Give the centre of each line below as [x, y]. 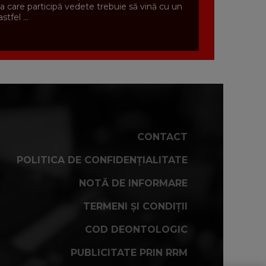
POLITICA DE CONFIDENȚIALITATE [102, 160]
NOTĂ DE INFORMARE [133, 183]
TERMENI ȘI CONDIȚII [135, 207]
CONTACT [162, 137]
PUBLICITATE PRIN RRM [129, 253]
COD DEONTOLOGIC [136, 230]
